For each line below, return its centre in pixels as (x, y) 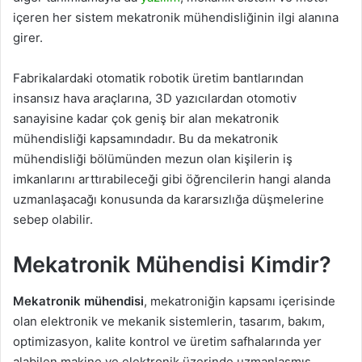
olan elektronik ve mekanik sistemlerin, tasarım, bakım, (169, 321)
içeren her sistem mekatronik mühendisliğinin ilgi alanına (176, 18)
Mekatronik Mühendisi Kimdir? (172, 265)
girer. (28, 38)
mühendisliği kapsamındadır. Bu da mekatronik (145, 139)
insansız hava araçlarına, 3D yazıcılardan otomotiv (155, 99)
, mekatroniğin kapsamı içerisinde (240, 301)
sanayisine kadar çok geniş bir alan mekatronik (146, 119)
